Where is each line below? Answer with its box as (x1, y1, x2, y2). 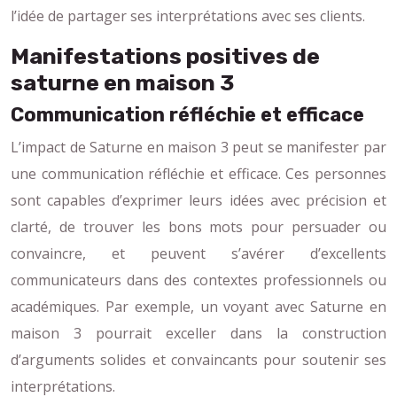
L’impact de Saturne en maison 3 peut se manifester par (11, 136, 386, 157)
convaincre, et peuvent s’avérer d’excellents (11, 243, 386, 263)
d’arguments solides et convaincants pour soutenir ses (11, 349, 386, 370)
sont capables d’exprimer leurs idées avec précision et (11, 190, 386, 210)
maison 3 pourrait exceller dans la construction (11, 323, 386, 343)
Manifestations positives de (11, 43, 320, 69)
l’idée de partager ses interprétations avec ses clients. (11, 5, 365, 26)
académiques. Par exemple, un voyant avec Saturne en (11, 296, 386, 316)
